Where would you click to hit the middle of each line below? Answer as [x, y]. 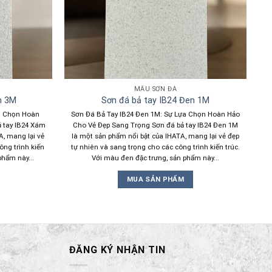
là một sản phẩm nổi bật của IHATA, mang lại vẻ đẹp [155, 136]
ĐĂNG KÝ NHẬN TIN [117, 250]
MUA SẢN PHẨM [155, 179]
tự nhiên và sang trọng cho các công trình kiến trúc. [155, 147]
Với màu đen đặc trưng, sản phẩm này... [155, 158]
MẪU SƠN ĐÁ [155, 89]
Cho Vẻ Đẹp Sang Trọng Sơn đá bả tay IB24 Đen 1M [155, 125]
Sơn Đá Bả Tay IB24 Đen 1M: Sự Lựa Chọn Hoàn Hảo [155, 114]
